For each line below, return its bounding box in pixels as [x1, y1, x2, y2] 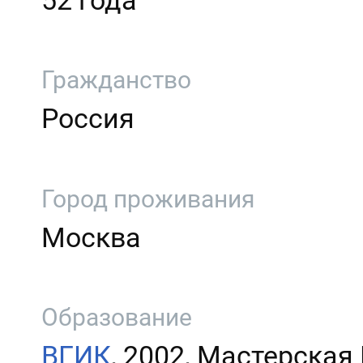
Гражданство [41, 66, 192, 95]
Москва [41, 220, 142, 254]
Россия [41, 102, 135, 135]
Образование [41, 302, 193, 331]
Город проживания [41, 184, 255, 213]
